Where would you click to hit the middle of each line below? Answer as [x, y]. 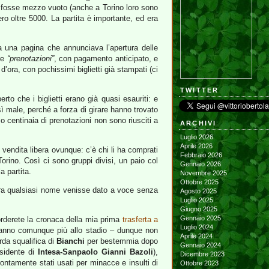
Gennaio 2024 [204, 245]
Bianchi [70, 241]
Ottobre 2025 [202, 182]
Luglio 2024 [199, 227]
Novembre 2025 [206, 173]
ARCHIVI [198, 123]
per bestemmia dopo [121, 241]
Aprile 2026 [199, 146]
